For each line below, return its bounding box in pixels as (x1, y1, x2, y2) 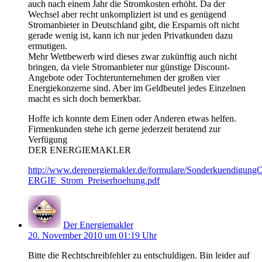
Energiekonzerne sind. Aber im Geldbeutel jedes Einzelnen (28, 82, 246, 93)
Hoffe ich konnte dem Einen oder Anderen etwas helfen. (28, 113, 236, 123)
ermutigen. (28, 40, 67, 51)
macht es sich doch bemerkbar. (28, 93, 141, 104)
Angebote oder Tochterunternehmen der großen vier (28, 72, 220, 82)
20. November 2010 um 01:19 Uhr (28, 230, 157, 240)
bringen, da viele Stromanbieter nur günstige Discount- (28, 61, 230, 72)
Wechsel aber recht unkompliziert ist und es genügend (28, 9, 226, 19)
